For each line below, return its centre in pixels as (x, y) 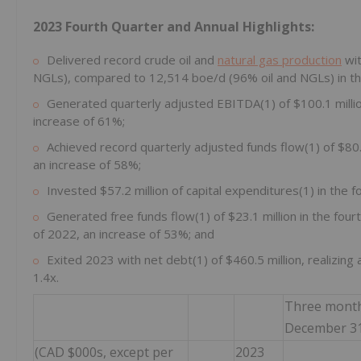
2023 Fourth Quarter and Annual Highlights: (174, 27)
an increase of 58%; (87, 165)
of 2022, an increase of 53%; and (124, 234)
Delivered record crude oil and (132, 60)
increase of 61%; (79, 121)
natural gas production (280, 60)
